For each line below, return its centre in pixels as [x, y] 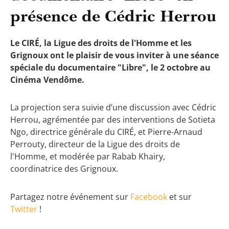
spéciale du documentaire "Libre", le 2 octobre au [110, 67]
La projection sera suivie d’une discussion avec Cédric [113, 108]
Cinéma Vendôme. [47, 79]
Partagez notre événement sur [70, 197]
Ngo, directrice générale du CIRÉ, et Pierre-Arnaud [106, 132]
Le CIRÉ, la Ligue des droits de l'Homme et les [101, 43]
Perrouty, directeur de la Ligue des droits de [95, 144]
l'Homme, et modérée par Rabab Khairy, [88, 157]
